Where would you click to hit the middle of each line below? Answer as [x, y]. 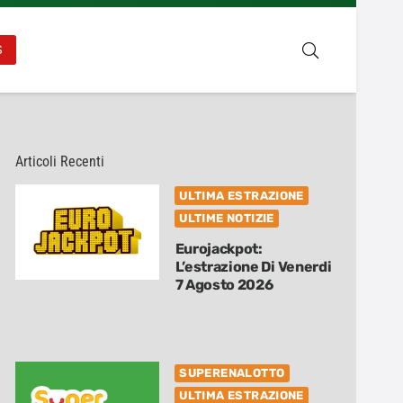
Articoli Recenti [60, 161]
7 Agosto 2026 [224, 284]
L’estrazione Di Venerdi [253, 266]
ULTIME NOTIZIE [227, 219]
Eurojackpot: [219, 248]
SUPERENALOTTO [232, 373]
